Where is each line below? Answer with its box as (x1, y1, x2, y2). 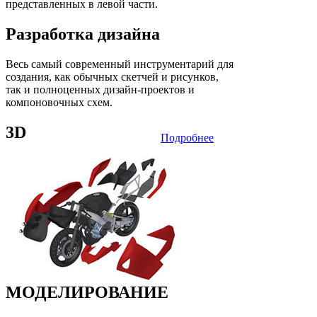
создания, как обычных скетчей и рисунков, (6, 70, 219, 83)
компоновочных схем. (6, 96, 113, 108)
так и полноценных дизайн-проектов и (6, 83, 195, 96)
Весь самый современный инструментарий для (6, 57, 234, 70)
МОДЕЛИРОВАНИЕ (6, 282, 168, 301)
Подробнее (161, 131, 214, 144)
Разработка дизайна (6, 24, 160, 43)
